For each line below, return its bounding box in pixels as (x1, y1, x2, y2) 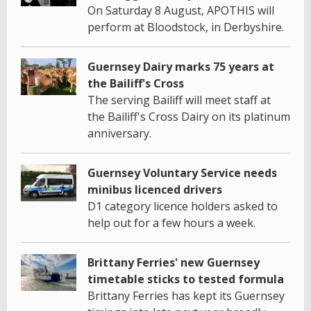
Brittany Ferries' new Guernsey (87, 255, 260, 271)
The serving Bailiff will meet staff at (87, 92, 271, 108)
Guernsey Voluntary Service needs (87, 165, 277, 181)
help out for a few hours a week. (87, 215, 255, 231)
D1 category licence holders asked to (87, 199, 278, 215)
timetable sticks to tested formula (87, 271, 284, 287)
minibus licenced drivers (87, 182, 222, 198)
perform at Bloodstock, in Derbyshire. (87, 19, 284, 35)
